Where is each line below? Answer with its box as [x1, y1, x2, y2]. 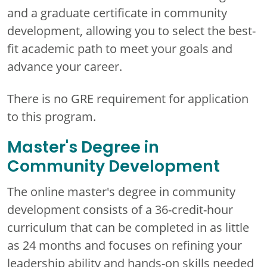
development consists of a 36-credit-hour [7, 201, 233, 217]
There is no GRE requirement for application [7, 90, 249, 106]
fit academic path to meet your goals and [7, 40, 232, 56]
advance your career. [7, 58, 122, 74]
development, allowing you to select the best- [7, 22, 256, 38]
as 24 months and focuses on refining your [7, 237, 242, 253]
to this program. [7, 108, 96, 124]
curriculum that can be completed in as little [7, 219, 249, 235]
